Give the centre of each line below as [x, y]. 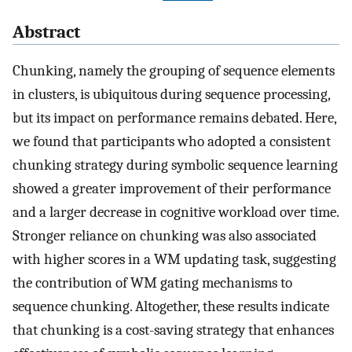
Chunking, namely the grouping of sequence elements [174, 71]
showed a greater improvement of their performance [172, 189]
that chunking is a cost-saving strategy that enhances [173, 330]
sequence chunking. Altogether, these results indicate [171, 307]
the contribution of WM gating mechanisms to [152, 283]
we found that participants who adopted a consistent [172, 142]
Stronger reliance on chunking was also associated [165, 236]
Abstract [46, 33]
